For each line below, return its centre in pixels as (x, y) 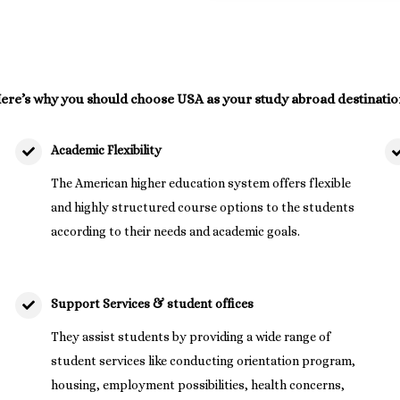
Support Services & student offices (153, 303)
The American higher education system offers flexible (201, 183)
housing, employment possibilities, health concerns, (198, 384)
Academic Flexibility (107, 150)
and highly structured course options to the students (203, 207)
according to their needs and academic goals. (176, 231)
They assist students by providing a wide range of (191, 336)
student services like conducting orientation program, (204, 360)
